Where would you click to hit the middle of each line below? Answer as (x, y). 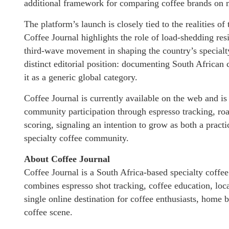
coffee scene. (48, 212)
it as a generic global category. (81, 77)
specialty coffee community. (76, 138)
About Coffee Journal (67, 159)
